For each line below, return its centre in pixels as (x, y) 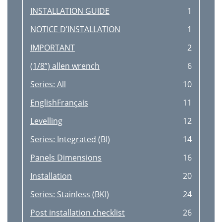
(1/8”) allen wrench (65, 66)
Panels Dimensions (66, 158)
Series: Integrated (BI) (70, 139)
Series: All (48, 84)
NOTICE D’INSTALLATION (75, 29)
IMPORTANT (52, 48)
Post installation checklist (77, 213)
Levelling (46, 121)
